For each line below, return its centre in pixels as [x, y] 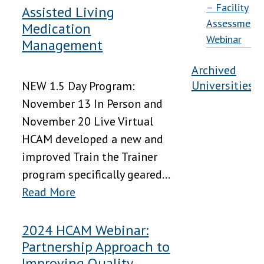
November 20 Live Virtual [88, 122]
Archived [214, 70]
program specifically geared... [96, 175]
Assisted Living [68, 12]
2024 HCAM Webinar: [85, 230]
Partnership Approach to [96, 247]
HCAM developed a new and [93, 139]
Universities [222, 85]
